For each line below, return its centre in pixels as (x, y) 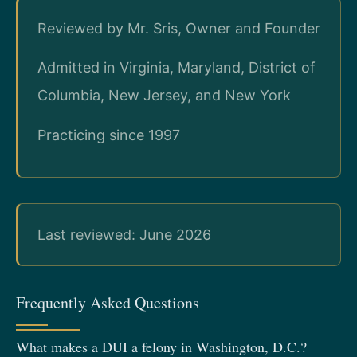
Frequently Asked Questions (108, 303)
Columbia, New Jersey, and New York (164, 96)
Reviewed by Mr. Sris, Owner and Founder (179, 28)
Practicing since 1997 (109, 135)
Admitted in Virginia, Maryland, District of (177, 68)
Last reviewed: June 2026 (124, 235)
